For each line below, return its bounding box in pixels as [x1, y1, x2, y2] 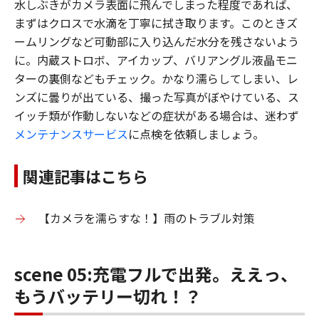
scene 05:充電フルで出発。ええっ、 [14, 261, 298, 287]
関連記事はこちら [23, 164, 148, 188]
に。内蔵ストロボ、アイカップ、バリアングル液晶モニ [14, 51, 298, 69]
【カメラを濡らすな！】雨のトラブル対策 [38, 209, 255, 227]
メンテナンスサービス [14, 125, 128, 143]
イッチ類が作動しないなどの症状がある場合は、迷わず [14, 107, 299, 125]
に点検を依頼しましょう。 [128, 125, 264, 143]
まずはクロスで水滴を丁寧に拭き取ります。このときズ [14, 14, 298, 32]
